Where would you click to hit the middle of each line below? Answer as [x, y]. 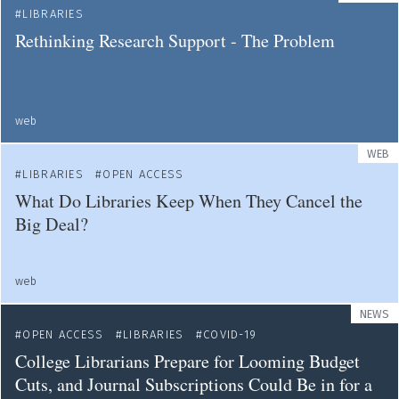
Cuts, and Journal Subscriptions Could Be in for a [194, 384]
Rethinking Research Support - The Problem [175, 41]
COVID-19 [230, 334]
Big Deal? [55, 224]
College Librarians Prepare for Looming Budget [187, 361]
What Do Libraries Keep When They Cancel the [189, 201]
